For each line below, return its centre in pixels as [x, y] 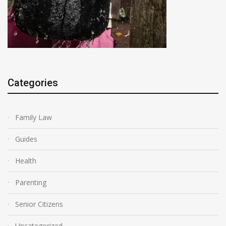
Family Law [34, 117]
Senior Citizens [39, 204]
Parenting [31, 182]
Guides [26, 139]
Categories [33, 82]
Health [26, 160]
